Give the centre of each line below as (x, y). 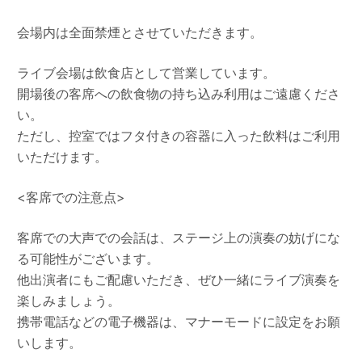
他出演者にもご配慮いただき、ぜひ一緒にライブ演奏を (179, 280)
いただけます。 (63, 157)
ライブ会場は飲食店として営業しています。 (147, 73)
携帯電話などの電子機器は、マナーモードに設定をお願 (179, 322)
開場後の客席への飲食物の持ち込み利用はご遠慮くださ (179, 94)
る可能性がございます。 (88, 259)
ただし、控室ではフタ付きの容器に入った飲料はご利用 (179, 136)
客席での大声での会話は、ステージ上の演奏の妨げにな (179, 238)
